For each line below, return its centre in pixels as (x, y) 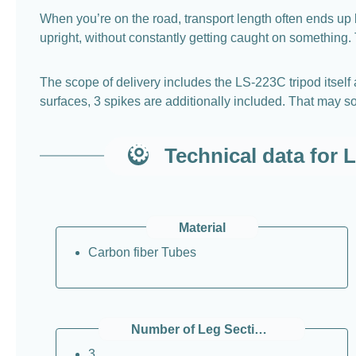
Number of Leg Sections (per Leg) (260, 329)
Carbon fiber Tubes (142, 252)
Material (202, 227)
